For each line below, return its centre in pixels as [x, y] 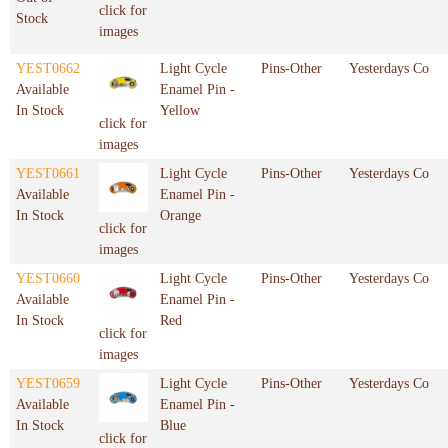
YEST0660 [48, 279]
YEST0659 [48, 384]
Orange [180, 216]
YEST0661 [48, 174]
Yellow [180, 111]
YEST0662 [48, 69]
